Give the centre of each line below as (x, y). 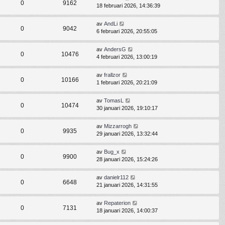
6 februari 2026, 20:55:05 (127, 31)
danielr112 (116, 178)
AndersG (115, 49)
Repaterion (117, 203)
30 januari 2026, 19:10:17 (127, 108)
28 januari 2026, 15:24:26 (127, 159)
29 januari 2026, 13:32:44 (127, 134)
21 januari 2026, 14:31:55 (127, 185)
